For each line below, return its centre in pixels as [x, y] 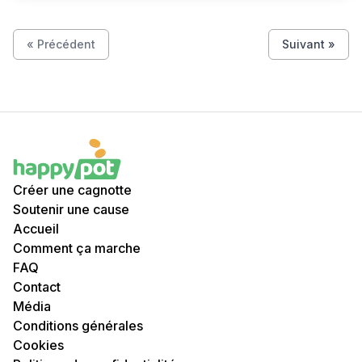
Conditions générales [78, 326]
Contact [37, 287]
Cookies [38, 345]
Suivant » [309, 44]
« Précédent [61, 44]
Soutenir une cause [71, 209]
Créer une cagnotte [72, 190]
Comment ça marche [77, 248]
